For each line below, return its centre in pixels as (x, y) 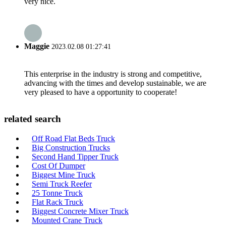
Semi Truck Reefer (62, 184)
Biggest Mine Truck (64, 175)
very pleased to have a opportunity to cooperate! (101, 92)
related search (33, 119)
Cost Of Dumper (59, 166)
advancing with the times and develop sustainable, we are (115, 83)
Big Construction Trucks (71, 148)
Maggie (37, 46)
